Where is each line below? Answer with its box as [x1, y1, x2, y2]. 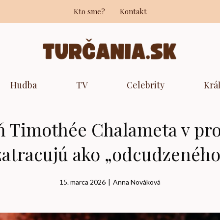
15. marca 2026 [59, 178, 106, 187]
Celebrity [127, 79, 165, 91]
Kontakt [119, 6, 147, 16]
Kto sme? [73, 6, 105, 16]
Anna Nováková [113, 178, 161, 187]
